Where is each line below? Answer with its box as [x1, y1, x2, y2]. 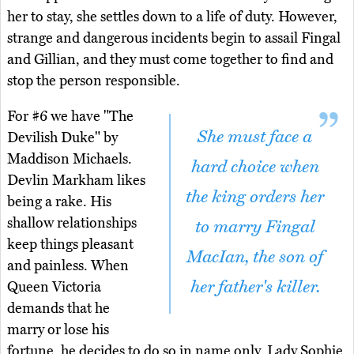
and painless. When [7, 257, 129, 275]
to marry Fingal [194, 217, 315, 238]
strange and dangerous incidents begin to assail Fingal [7, 29, 341, 47]
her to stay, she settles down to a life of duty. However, [7, 8, 337, 26]
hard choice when [190, 156, 319, 178]
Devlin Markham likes [7, 171, 145, 190]
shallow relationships [7, 214, 137, 232]
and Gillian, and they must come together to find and [7, 51, 333, 69]
